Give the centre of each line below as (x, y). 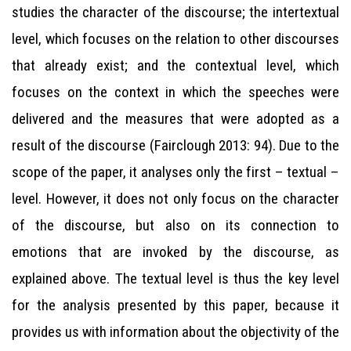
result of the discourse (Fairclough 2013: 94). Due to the (175, 145)
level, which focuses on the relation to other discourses (175, 39)
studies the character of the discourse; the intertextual (175, 12)
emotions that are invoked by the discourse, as (175, 252)
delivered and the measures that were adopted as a (175, 119)
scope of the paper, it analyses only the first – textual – (175, 172)
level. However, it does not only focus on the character (175, 199)
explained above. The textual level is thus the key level (175, 279)
